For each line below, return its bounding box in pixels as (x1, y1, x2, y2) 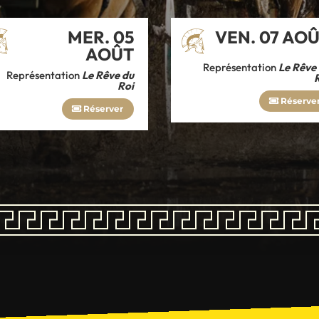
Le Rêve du (81, 68, 134, 82)
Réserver (83, 103, 123, 114)
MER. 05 (67, 26, 134, 48)
